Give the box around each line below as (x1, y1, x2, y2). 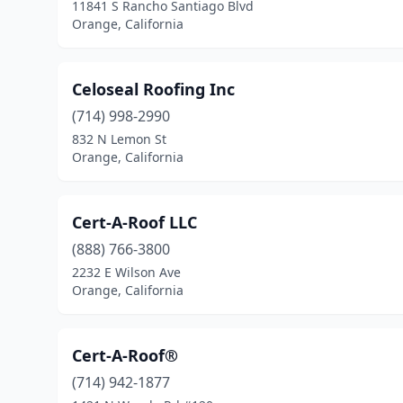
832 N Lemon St (72, 130, 166, 148)
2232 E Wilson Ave (72, 264, 181, 281)
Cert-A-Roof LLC (72, 211, 197, 233)
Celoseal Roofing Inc (72, 78, 235, 100)
